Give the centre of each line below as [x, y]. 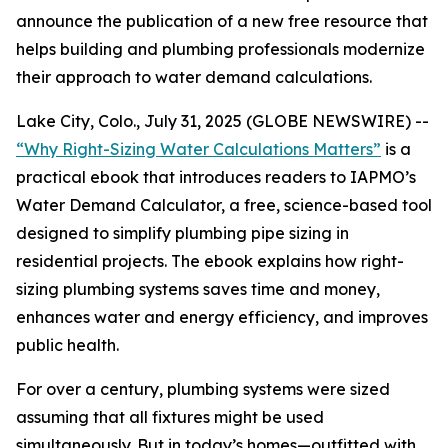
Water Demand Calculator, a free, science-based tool [224, 205]
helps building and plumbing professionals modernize [220, 49]
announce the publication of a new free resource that [222, 21]
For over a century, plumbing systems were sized [203, 389]
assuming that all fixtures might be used [170, 417]
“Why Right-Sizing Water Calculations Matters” [198, 149]
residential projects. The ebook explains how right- [210, 261]
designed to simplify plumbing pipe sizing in [182, 233]
